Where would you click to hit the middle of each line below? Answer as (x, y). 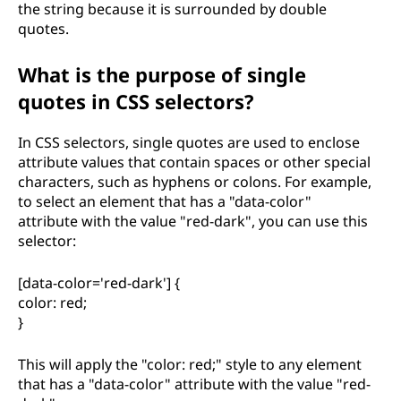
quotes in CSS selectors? (136, 101)
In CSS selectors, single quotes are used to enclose (189, 142)
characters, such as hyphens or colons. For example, (195, 182)
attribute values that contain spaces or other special (194, 162)
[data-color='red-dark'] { (99, 283)
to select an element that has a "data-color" (165, 201)
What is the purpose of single (162, 74)
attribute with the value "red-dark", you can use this (193, 221)
